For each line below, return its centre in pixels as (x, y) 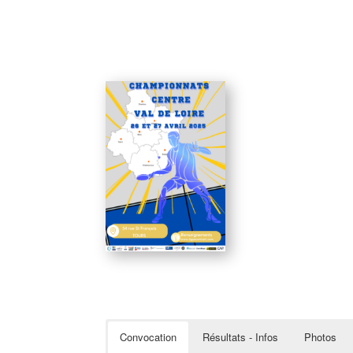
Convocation (149, 336)
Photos (321, 336)
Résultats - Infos (241, 336)
